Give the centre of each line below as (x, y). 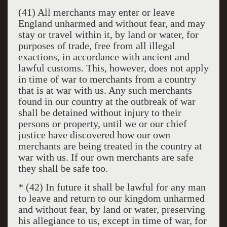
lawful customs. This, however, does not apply (113, 68)
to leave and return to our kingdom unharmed (111, 198)
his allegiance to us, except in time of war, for (112, 220)
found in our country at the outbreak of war (107, 101)
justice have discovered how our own (94, 135)
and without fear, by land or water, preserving (111, 209)
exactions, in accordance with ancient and (104, 57)
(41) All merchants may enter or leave (96, 12)
